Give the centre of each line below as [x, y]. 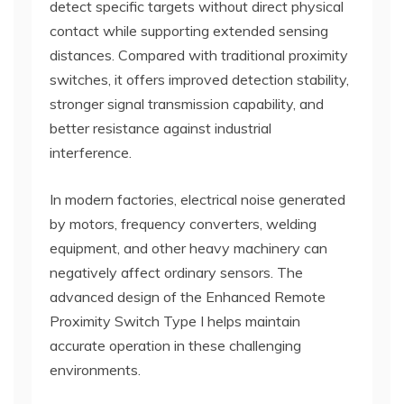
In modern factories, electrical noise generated [197, 199]
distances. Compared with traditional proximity [199, 55]
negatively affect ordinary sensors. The [176, 272]
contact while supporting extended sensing [189, 30]
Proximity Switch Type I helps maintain [175, 321]
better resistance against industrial [161, 128]
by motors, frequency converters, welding [183, 223]
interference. [91, 152]
